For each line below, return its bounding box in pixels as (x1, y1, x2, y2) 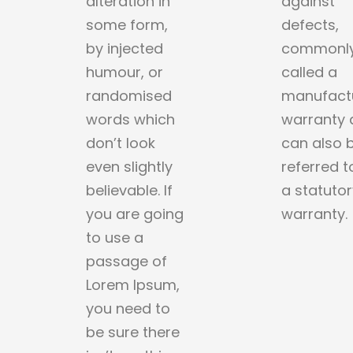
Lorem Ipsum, (86, 274, 180, 295)
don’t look (86, 132, 156, 153)
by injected (86, 38, 164, 58)
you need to (86, 298, 171, 318)
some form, (86, 14, 169, 35)
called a (281, 61, 337, 82)
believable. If (86, 180, 173, 200)
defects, (281, 14, 339, 35)
